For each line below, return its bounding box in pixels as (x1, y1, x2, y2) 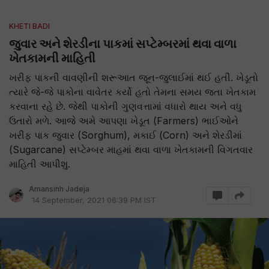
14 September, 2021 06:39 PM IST (32, 196, 156, 205)
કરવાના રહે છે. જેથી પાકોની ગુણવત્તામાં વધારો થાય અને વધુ (9, 100, 242, 112)
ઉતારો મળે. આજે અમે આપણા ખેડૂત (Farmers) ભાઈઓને (9, 115, 238, 127)
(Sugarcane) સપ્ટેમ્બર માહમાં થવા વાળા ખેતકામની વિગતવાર (9, 144, 253, 156)
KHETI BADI (9, 22, 50, 31)
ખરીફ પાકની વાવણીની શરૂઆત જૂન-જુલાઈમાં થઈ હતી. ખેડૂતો (9, 71, 258, 83)
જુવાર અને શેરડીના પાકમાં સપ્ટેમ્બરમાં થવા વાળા (9, 37, 237, 51)
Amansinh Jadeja (29, 184, 89, 193)
